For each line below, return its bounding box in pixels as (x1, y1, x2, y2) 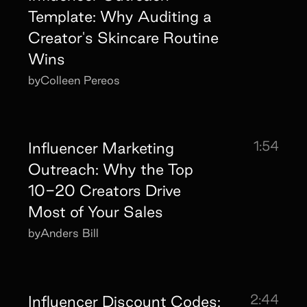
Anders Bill (40, 226, 99, 240)
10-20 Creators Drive (28, 182, 182, 199)
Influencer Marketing (28, 139, 175, 157)
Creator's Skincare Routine (28, 28, 219, 46)
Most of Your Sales (28, 203, 164, 221)
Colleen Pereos (40, 73, 121, 86)
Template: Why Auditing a (28, 7, 212, 25)
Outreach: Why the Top (28, 160, 194, 178)
